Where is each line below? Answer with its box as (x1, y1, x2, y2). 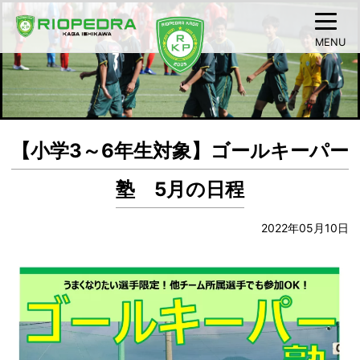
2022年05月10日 (261, 220, 349, 235)
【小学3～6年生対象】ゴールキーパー (11, 139, 349, 163)
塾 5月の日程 (116, 178, 244, 202)
